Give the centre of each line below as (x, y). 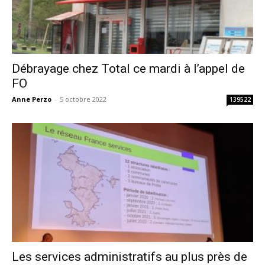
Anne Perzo (32, 99)
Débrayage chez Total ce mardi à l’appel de (128, 68)
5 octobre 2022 (83, 99)
